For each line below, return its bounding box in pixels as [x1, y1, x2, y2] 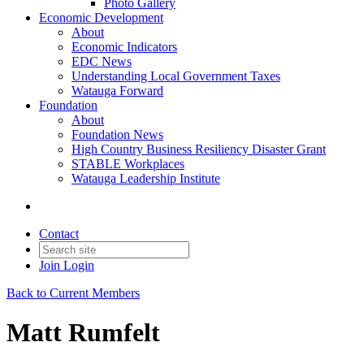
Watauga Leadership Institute [71, 171, 220, 185]
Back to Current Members [6, 286, 140, 300]
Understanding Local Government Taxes [71, 69, 280, 83]
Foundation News [71, 128, 163, 141]
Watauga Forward [71, 84, 163, 97]
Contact [39, 227, 79, 240]
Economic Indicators [71, 40, 177, 54]
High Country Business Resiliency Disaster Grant [71, 142, 326, 156]
